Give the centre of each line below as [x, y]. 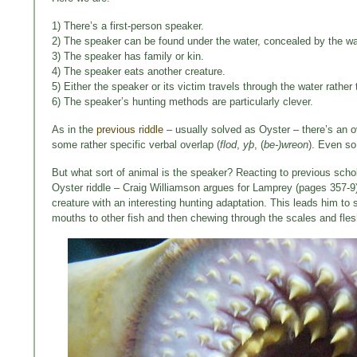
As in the [74, 130]
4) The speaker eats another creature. [139, 72]
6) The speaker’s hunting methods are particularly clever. [182, 102]
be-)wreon [286, 145]
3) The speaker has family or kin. [128, 57]
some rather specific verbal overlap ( [136, 145]
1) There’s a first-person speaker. [128, 26]
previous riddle [130, 130]
